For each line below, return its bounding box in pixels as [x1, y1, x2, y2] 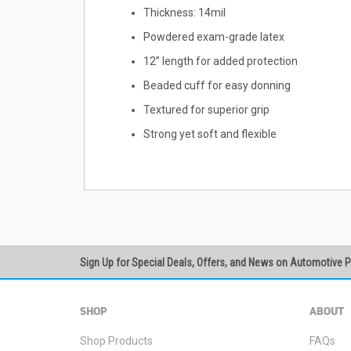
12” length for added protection [143, 55, 298, 67]
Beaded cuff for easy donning [143, 79, 291, 92]
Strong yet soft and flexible [143, 128, 277, 140]
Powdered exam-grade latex [143, 31, 284, 43]
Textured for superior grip [143, 103, 270, 116]
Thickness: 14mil [143, 6, 226, 19]
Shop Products [80, 335, 153, 347]
